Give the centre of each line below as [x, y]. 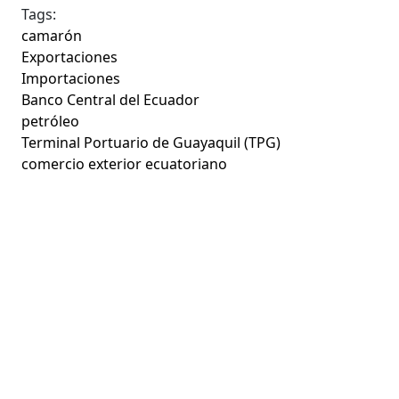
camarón [52, 35]
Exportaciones [70, 57]
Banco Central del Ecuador [111, 99]
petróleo [51, 121]
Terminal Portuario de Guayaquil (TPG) [151, 142]
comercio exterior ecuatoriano [125, 163]
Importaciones [71, 78]
